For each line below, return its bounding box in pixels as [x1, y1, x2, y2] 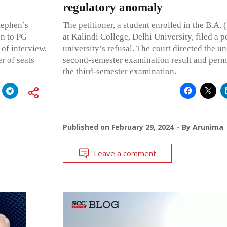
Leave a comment [93, 147, 156, 158]
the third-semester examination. [62, 66, 176, 77]
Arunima [192, 122, 223, 132]
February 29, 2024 [111, 122, 174, 132]
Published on [62, 122, 111, 132]
